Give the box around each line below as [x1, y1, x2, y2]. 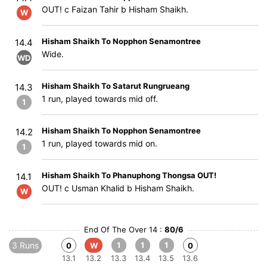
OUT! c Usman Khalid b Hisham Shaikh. [42, 183, 194, 193]
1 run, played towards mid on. [42, 138, 157, 148]
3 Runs [12, 240, 39, 250]
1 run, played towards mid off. [42, 94, 158, 104]
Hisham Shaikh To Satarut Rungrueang [42, 81, 190, 91]
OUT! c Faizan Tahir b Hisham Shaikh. [42, 4, 188, 14]
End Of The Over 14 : [83, 225, 164, 234]
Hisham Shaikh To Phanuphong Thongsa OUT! [42, 170, 216, 180]
